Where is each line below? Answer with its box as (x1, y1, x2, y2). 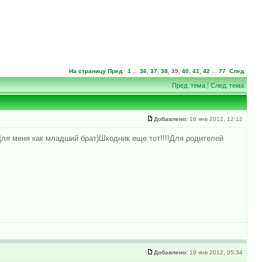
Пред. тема (172, 81, 205, 89)
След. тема (211, 81, 244, 89)
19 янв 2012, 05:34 (188, 249, 244, 256)
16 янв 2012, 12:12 (188, 115, 244, 122)
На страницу (69, 67, 106, 74)
